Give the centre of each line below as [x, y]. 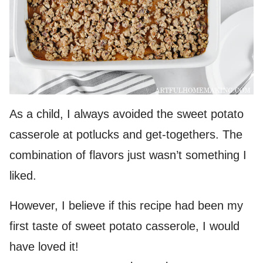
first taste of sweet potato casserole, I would [124, 226]
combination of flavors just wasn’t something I [128, 155]
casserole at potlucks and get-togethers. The [126, 134]
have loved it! [44, 247]
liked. [23, 176]
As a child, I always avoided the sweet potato [127, 114]
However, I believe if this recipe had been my [126, 205]
